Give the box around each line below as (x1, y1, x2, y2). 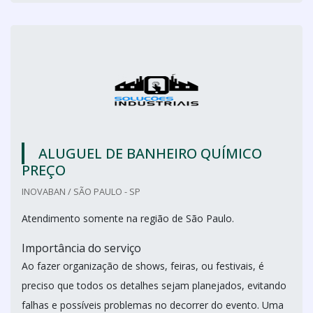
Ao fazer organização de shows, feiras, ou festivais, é (22, 259, 264, 272)
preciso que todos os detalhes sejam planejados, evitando (22, 279, 286, 292)
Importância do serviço (22, 240, 141, 256)
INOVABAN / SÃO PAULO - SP (22, 185, 140, 198)
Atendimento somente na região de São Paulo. (22, 212, 234, 225)
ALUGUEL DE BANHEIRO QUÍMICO (38, 144, 262, 163)
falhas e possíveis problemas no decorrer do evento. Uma (22, 298, 284, 312)
